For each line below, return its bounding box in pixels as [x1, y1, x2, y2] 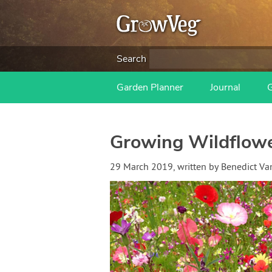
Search [117, 52, 146, 66]
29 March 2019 [109, 161, 173, 174]
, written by [172, 161, 221, 174]
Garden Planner [117, 81, 183, 94]
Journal [210, 81, 240, 94]
